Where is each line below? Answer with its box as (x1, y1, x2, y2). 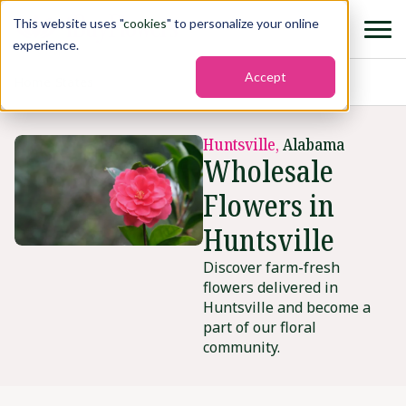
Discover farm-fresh (203, 257, 340, 278)
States (55, 73, 93, 92)
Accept (245, 69, 286, 85)
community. (203, 337, 280, 358)
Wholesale (203, 151, 333, 191)
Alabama (283, 133, 344, 156)
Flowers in (203, 186, 334, 226)
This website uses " (13, 15, 123, 31)
